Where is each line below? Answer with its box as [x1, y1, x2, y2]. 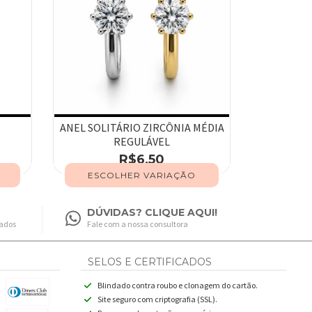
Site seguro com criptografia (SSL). [97, 293, 217, 304]
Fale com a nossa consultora [86, 218, 188, 229]
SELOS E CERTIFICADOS [88, 255, 212, 268]
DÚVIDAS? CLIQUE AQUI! [86, 205, 217, 219]
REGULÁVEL [114, 134, 170, 148]
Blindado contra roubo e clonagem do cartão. [97, 279, 258, 290]
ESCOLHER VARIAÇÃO [88, 169, 196, 180]
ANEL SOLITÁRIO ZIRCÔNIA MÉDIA [59, 120, 224, 134]
